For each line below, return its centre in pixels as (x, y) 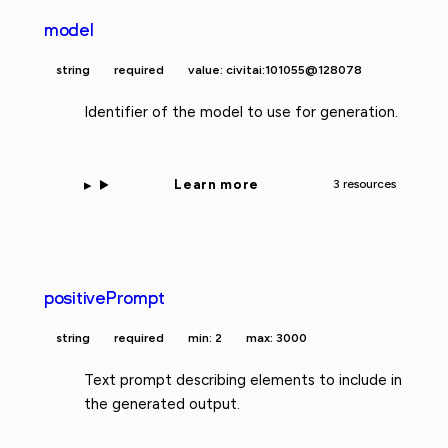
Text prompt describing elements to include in (243, 379)
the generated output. (162, 403)
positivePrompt (104, 297)
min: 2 (205, 337)
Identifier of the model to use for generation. (241, 111)
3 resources (364, 184)
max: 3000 (276, 337)
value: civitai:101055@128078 (275, 69)
